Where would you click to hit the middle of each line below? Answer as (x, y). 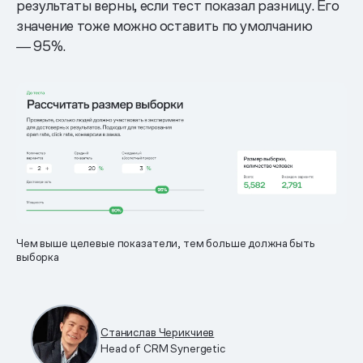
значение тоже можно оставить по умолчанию (164, 25)
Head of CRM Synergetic (163, 349)
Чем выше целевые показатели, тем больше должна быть (166, 243)
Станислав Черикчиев (158, 333)
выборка (38, 257)
